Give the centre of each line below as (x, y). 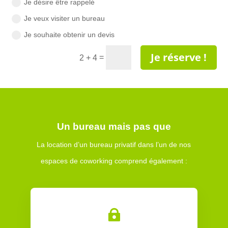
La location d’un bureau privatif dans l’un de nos (114, 145)
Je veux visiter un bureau (64, 18)
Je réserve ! (178, 58)
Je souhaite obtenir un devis (69, 34)
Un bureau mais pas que (114, 127)
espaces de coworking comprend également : (114, 161)
